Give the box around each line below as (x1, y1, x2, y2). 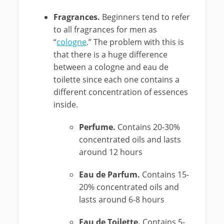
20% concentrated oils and (78, 181, 179, 192)
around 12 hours (78, 146, 142, 157)
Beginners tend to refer (102, 11, 190, 22)
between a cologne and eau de (53, 61, 169, 72)
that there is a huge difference (53, 49, 168, 60)
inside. (53, 99, 78, 110)
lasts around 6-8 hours (78, 194, 164, 205)
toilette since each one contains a (53, 74, 180, 85)
